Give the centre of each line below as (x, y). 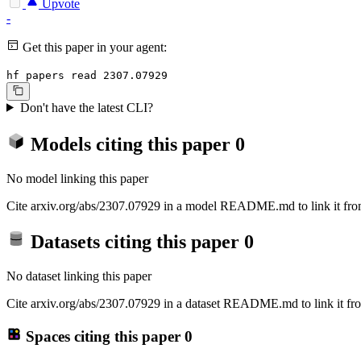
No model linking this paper (77, 178)
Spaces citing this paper (103, 336)
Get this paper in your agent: (93, 48)
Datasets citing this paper (135, 242)
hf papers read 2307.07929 (87, 76)
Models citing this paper (131, 144)
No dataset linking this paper (79, 276)
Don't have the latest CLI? (86, 107)
